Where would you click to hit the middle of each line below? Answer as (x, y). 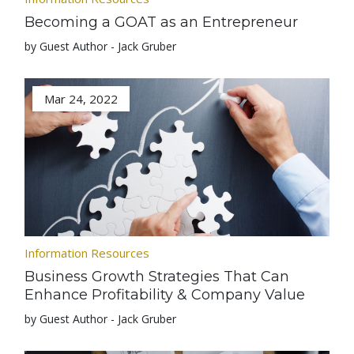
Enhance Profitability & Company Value (165, 295)
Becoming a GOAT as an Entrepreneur (162, 22)
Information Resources (87, 253)
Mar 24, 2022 (81, 99)
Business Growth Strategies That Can (157, 277)
